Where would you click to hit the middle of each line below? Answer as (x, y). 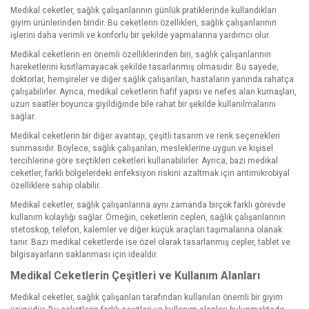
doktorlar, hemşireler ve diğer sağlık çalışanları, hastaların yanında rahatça (152, 79)
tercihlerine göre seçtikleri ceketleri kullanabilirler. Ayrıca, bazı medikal (144, 160)
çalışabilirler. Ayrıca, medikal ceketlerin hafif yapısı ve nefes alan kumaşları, (153, 91)
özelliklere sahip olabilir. (56, 185)
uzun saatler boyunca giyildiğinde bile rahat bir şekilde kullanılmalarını (143, 104)
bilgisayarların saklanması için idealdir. (84, 254)
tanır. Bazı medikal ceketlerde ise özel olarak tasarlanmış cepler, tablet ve (150, 242)
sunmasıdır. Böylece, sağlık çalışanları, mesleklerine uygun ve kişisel (142, 148)
